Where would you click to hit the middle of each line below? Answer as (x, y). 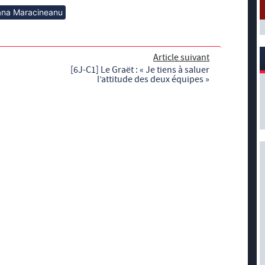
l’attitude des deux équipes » (153, 79)
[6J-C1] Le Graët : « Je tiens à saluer (140, 70)
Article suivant (181, 57)
